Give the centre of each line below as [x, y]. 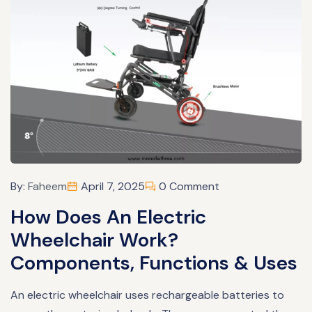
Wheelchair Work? [94, 240]
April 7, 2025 [111, 186]
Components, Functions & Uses [154, 263]
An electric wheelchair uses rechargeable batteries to [147, 295]
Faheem [47, 186]
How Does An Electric [108, 217]
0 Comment [188, 186]
